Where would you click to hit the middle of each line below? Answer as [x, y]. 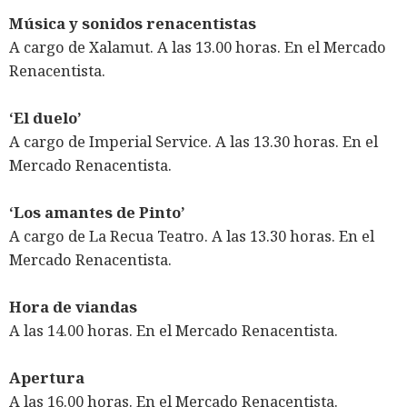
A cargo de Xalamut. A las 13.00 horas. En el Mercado [198, 47]
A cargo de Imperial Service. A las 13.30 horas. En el [194, 142]
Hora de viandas [73, 307]
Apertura [47, 378]
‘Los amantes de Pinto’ [97, 213]
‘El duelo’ [45, 118]
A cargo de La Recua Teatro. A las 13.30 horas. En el [192, 236]
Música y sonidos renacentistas [133, 24]
